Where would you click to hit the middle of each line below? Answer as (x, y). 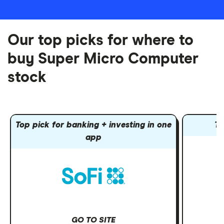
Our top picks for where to (100, 40)
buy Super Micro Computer (103, 59)
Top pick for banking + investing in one (94, 125)
